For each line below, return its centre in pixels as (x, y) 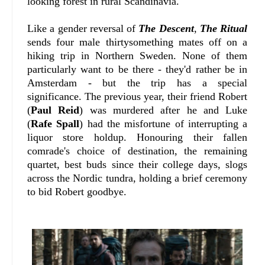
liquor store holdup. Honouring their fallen (138, 138)
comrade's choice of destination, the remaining (138, 151)
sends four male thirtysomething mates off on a (138, 42)
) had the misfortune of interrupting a (164, 124)
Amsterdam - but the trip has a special (138, 83)
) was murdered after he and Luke (164, 110)
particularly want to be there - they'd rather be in (138, 70)
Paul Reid (55, 110)
